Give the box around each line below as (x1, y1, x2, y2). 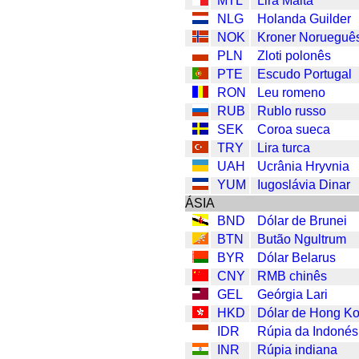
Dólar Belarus (257, 250, 337, 264)
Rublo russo (257, 103, 327, 118)
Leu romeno (257, 85, 326, 99)
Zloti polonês (257, 48, 332, 63)
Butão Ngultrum (257, 232, 347, 246)
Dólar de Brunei (257, 213, 348, 228)
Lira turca (257, 140, 311, 155)
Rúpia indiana (257, 342, 338, 357)
